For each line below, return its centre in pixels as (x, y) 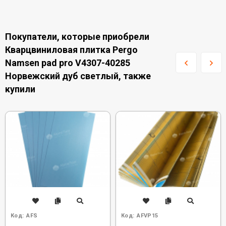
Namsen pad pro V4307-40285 (68, 63)
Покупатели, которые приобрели (77, 37)
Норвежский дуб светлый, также (78, 76)
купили (20, 89)
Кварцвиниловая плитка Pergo (71, 50)
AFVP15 (148, 216)
